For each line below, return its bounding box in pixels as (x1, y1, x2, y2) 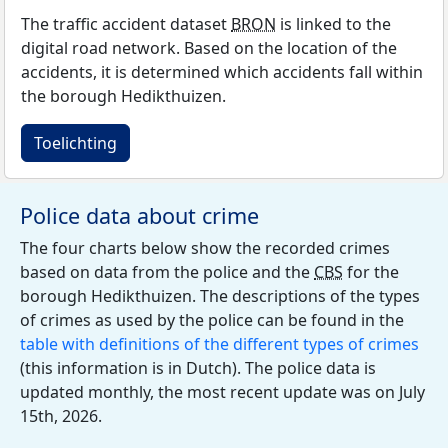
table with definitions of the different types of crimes (20, 333, 419, 355)
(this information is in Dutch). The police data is (20, 357, 376, 379)
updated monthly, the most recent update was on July (20, 381, 425, 403)
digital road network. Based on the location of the (21, 37, 397, 59)
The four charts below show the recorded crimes (20, 237, 390, 259)
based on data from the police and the (20, 261, 314, 283)
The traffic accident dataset (21, 13, 231, 35)
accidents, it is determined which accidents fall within (21, 61, 423, 83)
